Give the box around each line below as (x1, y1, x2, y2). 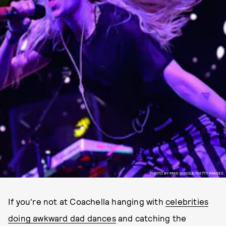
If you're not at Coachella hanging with (8, 196, 166, 206)
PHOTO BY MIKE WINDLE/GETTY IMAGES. (149, 170, 224, 176)
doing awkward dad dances (8, 213, 116, 223)
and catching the (116, 213, 187, 223)
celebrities (165, 196, 209, 206)
